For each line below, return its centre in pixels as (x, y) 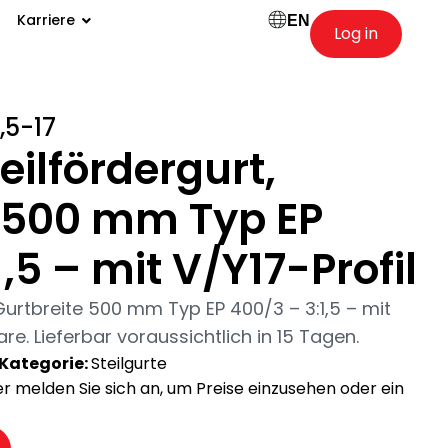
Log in (355, 33)
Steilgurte (129, 363)
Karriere (45, 20)
